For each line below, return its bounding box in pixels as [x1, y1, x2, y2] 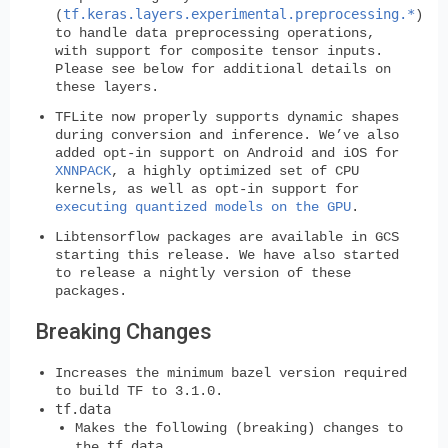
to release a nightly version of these [55, 264, 351, 281]
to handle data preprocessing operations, [55, 24, 375, 41]
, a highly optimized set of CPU [111, 162, 359, 179]
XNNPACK [55, 162, 111, 179]
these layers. [55, 78, 159, 95]
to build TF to [55, 383, 175, 400]
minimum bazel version [167, 365, 335, 382]
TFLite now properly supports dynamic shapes [55, 108, 399, 125]
